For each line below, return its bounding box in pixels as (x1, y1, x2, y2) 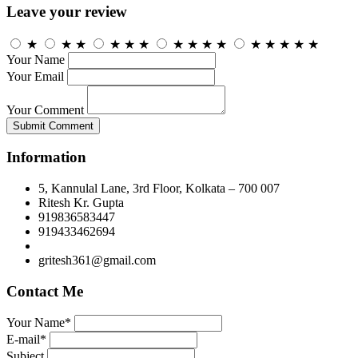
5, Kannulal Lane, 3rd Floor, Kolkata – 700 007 (38, 181, 280, 195)
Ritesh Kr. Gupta (38, 196, 124, 209)
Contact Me (6, 282, 83, 300)
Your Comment (6, 102, 84, 117)
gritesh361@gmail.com (38, 253, 156, 267)
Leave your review (6, 2, 127, 20)
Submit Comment (13, 119, 93, 132)
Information (6, 149, 86, 166)
